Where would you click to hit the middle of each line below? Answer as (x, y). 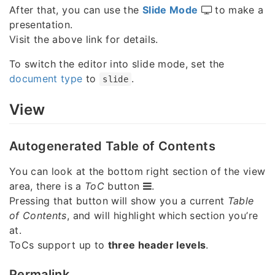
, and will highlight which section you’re (162, 215)
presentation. (41, 24)
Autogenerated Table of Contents (112, 146)
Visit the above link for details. (84, 39)
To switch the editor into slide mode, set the (117, 64)
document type (46, 78)
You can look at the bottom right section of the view (137, 171)
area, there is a (47, 186)
